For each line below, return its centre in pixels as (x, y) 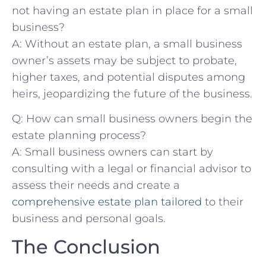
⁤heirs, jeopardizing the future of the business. (132, 94)
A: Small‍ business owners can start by (113, 152)
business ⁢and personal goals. (89, 219)
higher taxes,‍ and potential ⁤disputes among (129, 77)
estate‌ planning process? (79, 136)
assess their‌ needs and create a (96, 186)
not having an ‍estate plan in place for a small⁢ (132, 11)
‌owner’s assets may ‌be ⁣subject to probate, (124, 61)
